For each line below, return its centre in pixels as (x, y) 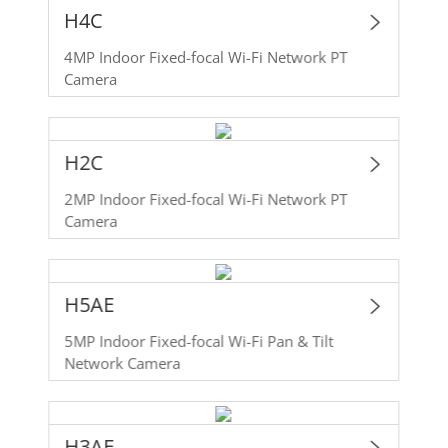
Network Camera (122, 362)
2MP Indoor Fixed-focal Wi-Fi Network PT (206, 199)
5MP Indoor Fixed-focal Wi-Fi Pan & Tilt (199, 340)
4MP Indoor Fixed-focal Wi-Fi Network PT (206, 57)
